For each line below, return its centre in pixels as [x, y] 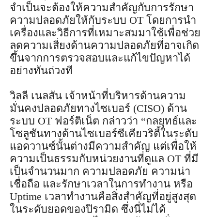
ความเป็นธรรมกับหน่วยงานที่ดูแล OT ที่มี [104, 158]
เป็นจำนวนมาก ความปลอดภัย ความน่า [100, 171]
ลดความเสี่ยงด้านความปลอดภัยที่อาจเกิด [104, 45]
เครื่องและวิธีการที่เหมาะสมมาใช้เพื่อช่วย [105, 32]
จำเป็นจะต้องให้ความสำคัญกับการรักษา [102, 7]
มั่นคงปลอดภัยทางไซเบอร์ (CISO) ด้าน [98, 108]
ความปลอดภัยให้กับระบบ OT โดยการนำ [103, 20]
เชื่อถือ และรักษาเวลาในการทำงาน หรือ [101, 184]
